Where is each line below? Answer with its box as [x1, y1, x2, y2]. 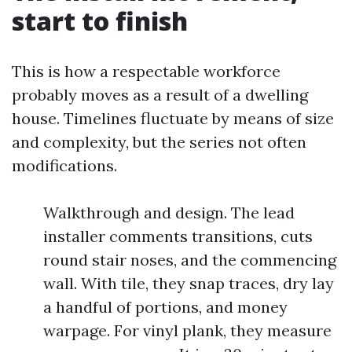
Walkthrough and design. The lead [43, 203, 295, 222]
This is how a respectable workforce [12, 61, 280, 81]
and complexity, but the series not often [12, 132, 306, 152]
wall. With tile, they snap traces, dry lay [43, 273, 334, 293]
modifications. [12, 156, 117, 175]
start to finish [12, 4, 188, 38]
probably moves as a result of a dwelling [12, 85, 308, 104]
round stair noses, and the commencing [43, 250, 336, 269]
